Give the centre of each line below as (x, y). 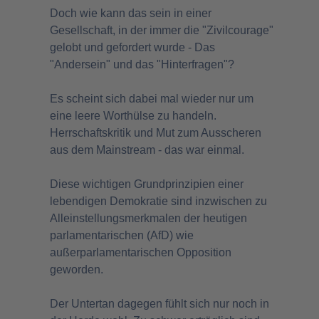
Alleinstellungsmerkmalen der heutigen (148, 218)
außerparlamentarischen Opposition (141, 252)
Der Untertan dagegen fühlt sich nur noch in (159, 303)
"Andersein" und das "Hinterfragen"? (143, 64)
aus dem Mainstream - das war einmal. (148, 150)
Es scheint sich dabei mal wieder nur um (152, 98)
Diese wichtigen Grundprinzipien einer (147, 184)
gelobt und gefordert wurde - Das (132, 47)
